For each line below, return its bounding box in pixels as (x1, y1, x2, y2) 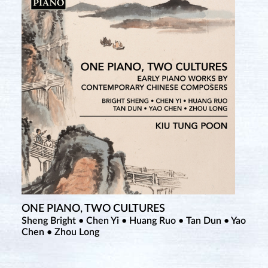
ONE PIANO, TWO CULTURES (21, 203, 165, 215)
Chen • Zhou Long (21, 227, 99, 237)
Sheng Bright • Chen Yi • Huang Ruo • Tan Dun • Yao (21, 216, 246, 226)
